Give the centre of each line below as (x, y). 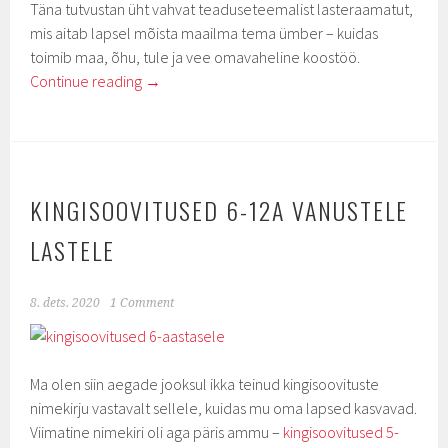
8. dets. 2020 (65, 303)
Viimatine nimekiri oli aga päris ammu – (155, 432)
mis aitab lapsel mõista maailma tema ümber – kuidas (204, 33)
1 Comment (142, 303)
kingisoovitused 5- (340, 432)
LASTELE (73, 250)
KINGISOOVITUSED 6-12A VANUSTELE (219, 210)
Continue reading (88, 81)
